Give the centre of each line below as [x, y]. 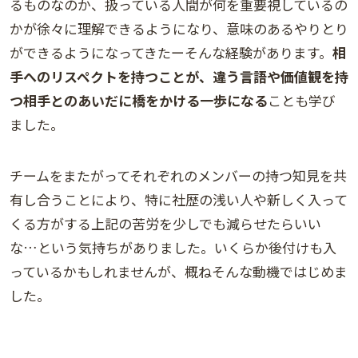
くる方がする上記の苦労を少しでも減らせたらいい [165, 223]
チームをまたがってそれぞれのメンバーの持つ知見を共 [178, 175]
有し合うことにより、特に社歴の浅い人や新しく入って [179, 199]
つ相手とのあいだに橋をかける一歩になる [139, 100]
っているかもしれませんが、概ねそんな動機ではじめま [179, 271]
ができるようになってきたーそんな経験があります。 [171, 52]
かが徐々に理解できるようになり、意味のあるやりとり [179, 28]
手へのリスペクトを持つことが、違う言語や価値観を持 [179, 76]
